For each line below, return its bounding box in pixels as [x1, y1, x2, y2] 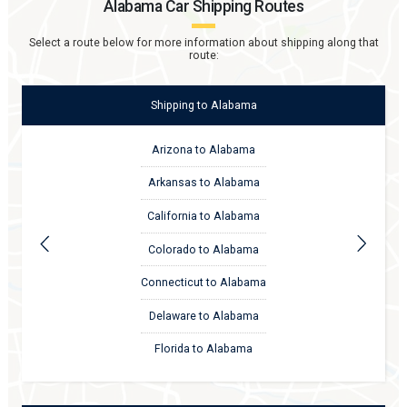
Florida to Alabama [154, 342, 253, 356]
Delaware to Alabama [148, 309, 259, 323]
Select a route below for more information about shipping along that [28, 35, 379, 49]
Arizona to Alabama [152, 143, 255, 156]
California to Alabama [147, 210, 260, 223]
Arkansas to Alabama [147, 176, 260, 190]
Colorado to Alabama [148, 243, 259, 256]
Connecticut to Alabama [141, 276, 266, 290]
